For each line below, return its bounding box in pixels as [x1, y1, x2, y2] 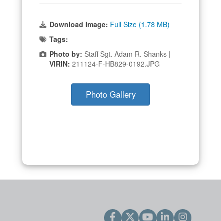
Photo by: [49, 49, 82, 59]
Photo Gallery [85, 88, 136, 101]
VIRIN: [49, 59, 72, 69]
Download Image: [49, 19, 110, 30]
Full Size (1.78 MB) [110, 19, 170, 30]
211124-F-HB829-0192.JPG [72, 59, 160, 69]
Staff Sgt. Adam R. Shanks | [82, 49, 173, 59]
